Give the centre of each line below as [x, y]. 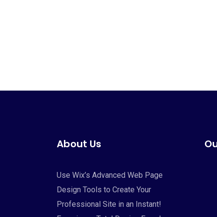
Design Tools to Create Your [104, 190]
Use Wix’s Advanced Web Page [110, 175]
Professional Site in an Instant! [109, 204]
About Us [79, 144]
